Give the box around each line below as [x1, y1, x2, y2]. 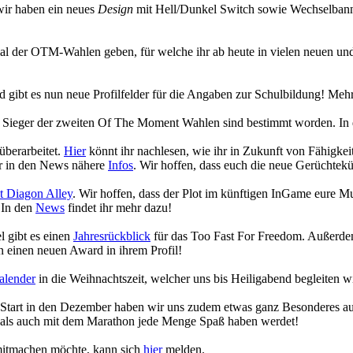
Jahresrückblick [73, 229, 150, 243]
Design [98, 2, 133, 16]
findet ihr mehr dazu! [65, 201, 172, 214]
